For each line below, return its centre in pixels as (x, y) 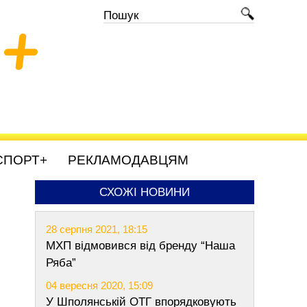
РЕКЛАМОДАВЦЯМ (128, 160)
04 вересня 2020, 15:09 (99, 285)
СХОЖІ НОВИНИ (145, 192)
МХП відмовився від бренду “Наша (140, 246)
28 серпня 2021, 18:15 (97, 229)
